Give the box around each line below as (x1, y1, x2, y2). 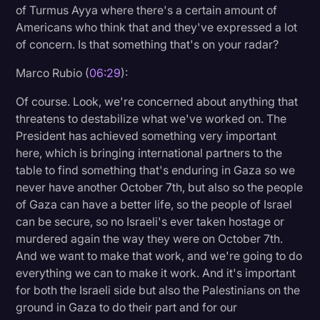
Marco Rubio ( (16, 65, 90, 80)
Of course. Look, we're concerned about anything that (16, 94, 299, 109)
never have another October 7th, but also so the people (16, 179, 304, 194)
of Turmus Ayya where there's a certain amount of (16, 2, 278, 17)
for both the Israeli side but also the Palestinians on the (16, 282, 301, 297)
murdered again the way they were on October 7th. (16, 231, 284, 246)
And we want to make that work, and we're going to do (16, 248, 303, 263)
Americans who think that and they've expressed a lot (16, 19, 298, 34)
